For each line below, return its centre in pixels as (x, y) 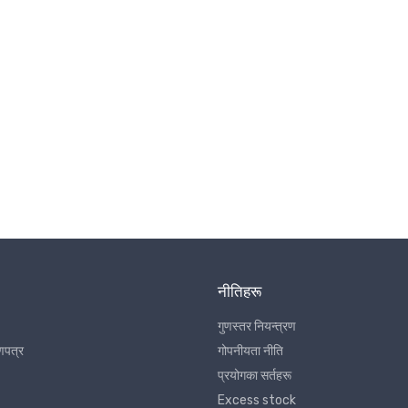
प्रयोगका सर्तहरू (255, 376)
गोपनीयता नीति (250, 352)
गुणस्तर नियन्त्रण (257, 327)
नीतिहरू (240, 292)
